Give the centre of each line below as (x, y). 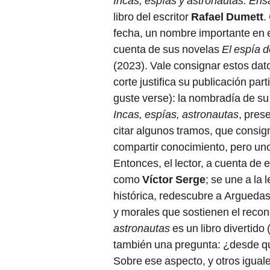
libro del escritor (152, 17)
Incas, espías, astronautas (176, 115)
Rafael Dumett (227, 17)
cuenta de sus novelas (168, 49)
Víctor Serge (174, 180)
